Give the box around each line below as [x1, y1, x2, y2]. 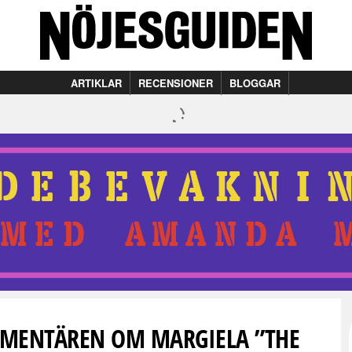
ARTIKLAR [71, 75, 122, 90]
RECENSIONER [138, 75, 213, 90]
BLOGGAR [229, 75, 280, 90]
